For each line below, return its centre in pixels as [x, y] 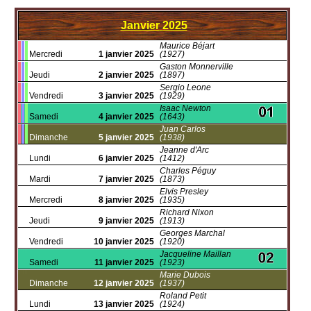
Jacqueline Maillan [195, 254]
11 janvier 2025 [124, 262]
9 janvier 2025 [125, 221]
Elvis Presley [184, 192]
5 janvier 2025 [125, 137]
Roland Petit [183, 296]
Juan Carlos [183, 129]
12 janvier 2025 [124, 283]
